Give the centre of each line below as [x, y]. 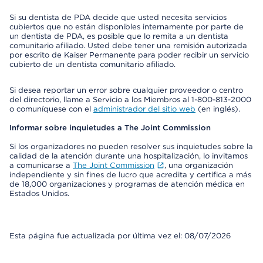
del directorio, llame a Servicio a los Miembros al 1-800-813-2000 [130, 100]
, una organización [198, 165]
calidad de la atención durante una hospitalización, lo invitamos [129, 156]
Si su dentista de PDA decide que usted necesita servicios [118, 17]
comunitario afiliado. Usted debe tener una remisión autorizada [128, 45]
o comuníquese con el [51, 109]
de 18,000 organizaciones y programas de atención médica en [127, 184]
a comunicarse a [41, 165]
